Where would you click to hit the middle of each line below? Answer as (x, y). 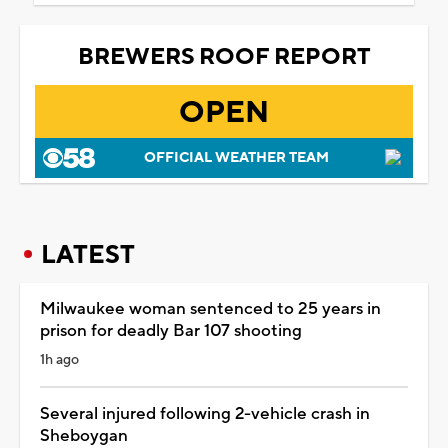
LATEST (88, 254)
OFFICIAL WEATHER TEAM (236, 157)
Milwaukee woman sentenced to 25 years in (210, 308)
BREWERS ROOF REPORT (224, 56)
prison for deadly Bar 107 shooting (171, 330)
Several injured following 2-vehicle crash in (205, 413)
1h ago (59, 359)
